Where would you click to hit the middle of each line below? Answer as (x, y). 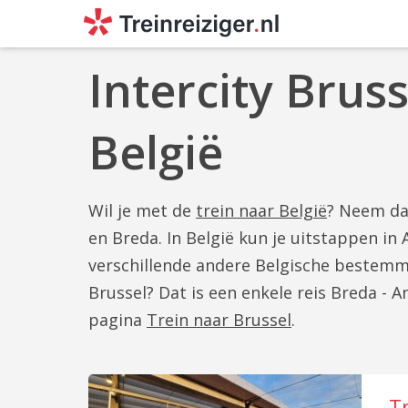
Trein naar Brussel (219, 320)
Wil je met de (142, 210)
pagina (117, 320)
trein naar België (261, 210)
